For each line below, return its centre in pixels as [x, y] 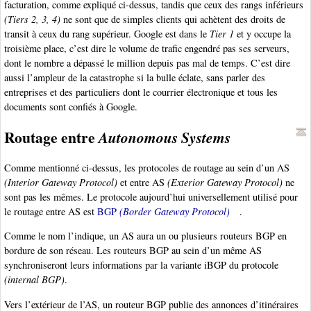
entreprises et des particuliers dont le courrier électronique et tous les [141, 92]
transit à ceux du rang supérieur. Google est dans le [107, 34]
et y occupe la [262, 34]
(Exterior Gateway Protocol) [225, 183]
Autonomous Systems [165, 138]
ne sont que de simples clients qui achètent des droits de [173, 19]
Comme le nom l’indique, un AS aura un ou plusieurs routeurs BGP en [145, 236]
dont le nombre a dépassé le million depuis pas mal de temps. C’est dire [147, 63]
